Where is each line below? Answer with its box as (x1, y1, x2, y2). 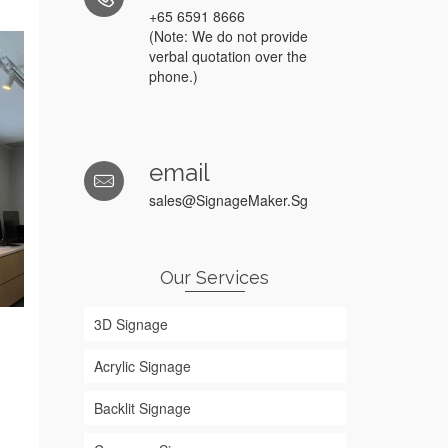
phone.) (148, 66, 198, 86)
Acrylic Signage (93, 356, 191, 376)
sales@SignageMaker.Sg (148, 190, 308, 210)
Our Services (160, 267, 270, 288)
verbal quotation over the (148, 46, 307, 66)
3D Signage (93, 314, 168, 334)
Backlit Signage (93, 398, 191, 418)
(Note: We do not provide (148, 26, 308, 46)
